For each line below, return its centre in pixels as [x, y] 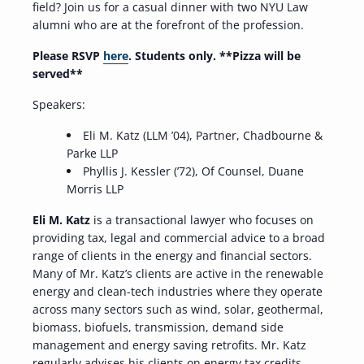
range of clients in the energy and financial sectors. [172, 256]
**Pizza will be [260, 56]
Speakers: [59, 105]
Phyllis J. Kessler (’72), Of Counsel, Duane [193, 171]
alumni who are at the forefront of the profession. [168, 25]
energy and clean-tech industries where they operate [178, 292]
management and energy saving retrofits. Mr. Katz [169, 345]
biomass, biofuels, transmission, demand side [158, 327]
